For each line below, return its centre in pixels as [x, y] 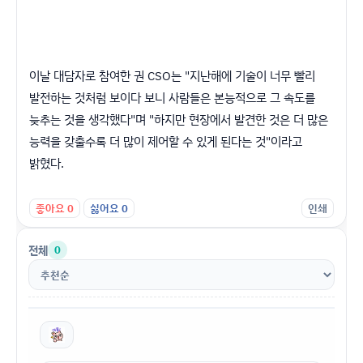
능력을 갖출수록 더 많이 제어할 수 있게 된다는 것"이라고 [166, 141]
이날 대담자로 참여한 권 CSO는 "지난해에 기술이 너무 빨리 [172, 76]
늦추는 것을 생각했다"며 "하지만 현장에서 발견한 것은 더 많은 [179, 120]
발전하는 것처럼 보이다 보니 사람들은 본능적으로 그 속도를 [172, 98]
